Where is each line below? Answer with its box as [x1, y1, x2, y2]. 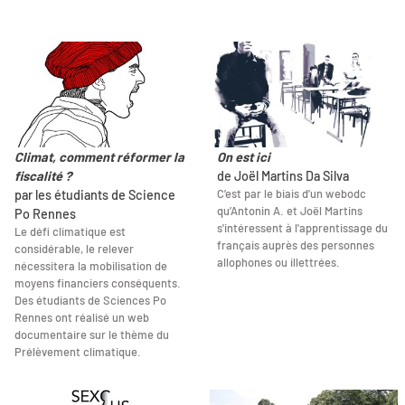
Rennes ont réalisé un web [14, 310, 149, 325]
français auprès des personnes [217, 238, 374, 253]
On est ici [217, 149, 270, 165]
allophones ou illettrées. [217, 255, 340, 270]
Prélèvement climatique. [14, 344, 141, 360]
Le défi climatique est [14, 224, 126, 240]
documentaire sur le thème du [14, 327, 169, 343]
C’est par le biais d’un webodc [217, 186, 366, 202]
